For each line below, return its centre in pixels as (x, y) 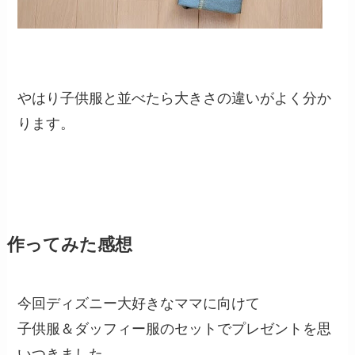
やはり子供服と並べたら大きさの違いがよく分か (175, 99)
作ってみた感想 (69, 244)
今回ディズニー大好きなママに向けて (139, 303)
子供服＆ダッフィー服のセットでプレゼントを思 (175, 328)
